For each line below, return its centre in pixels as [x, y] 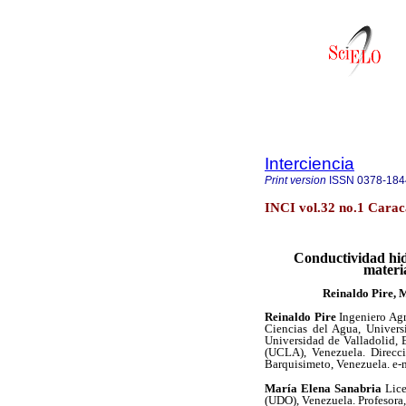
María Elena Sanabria [325, 388]
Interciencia [309, 164]
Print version [295, 180]
